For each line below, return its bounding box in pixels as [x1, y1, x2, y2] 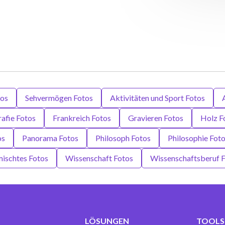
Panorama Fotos [22, 133, 78, 143]
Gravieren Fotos [128, 113, 183, 123]
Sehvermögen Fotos [25, 93, 93, 102]
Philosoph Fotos [95, 133, 151, 143]
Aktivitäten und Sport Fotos [110, 93, 205, 102]
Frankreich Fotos [53, 113, 111, 123]
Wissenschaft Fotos [65, 153, 133, 163]
